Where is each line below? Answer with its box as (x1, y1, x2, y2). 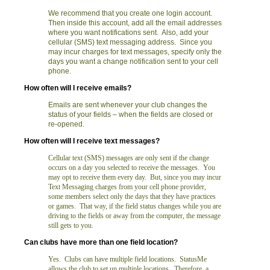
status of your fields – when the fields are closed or (48, 110, 213, 119)
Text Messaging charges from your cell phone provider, (48, 183, 206, 191)
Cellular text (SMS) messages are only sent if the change (48, 154, 209, 162)
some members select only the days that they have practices (48, 192, 216, 201)
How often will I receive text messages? (24, 137, 160, 145)
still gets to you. (48, 221, 93, 230)
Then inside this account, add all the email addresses (48, 19, 222, 27)
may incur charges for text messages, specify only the (48, 48, 222, 56)
